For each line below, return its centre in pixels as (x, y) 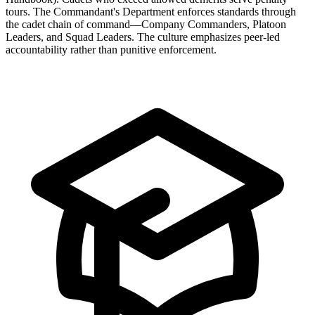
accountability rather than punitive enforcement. (111, 49)
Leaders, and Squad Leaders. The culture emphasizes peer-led (143, 37)
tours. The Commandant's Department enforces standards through (151, 11)
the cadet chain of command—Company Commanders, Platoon (146, 24)
